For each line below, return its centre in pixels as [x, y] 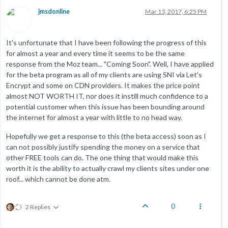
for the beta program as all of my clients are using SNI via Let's [104, 74]
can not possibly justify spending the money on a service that [103, 147]
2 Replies [38, 207]
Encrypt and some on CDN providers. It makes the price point [103, 85]
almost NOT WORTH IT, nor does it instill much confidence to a [107, 96]
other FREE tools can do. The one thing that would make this [102, 157]
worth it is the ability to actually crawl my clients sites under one [108, 168]
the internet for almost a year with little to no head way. [94, 117]
